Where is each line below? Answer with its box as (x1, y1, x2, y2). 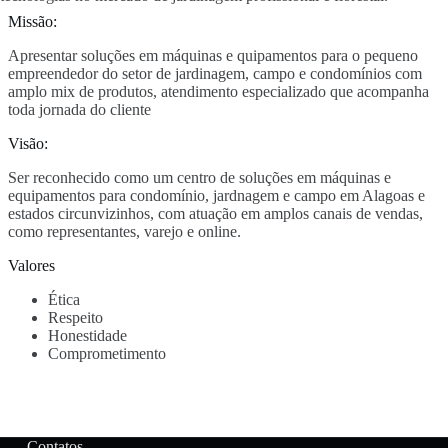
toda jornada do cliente (8, 100, 151, 118)
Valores (8, 256, 55, 274)
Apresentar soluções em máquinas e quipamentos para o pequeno (8, 46, 418, 64)
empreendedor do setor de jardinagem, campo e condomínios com (8, 64, 422, 82)
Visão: (8, 134, 48, 152)
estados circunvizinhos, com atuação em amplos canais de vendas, (8, 204, 423, 222)
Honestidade (48, 326, 127, 344)
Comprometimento (48, 344, 166, 362)
